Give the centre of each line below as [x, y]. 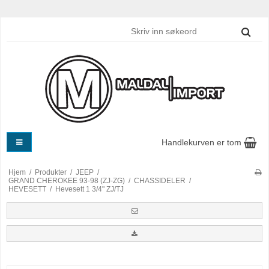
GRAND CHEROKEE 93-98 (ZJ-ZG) [66, 181]
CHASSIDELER [159, 181]
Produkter [50, 173]
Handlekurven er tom [202, 143]
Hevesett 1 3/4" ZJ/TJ [89, 189]
